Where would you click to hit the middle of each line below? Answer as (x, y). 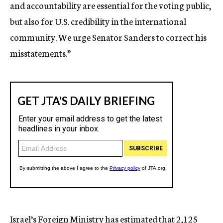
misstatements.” (40, 53)
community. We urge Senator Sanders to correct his (108, 37)
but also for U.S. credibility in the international (98, 21)
